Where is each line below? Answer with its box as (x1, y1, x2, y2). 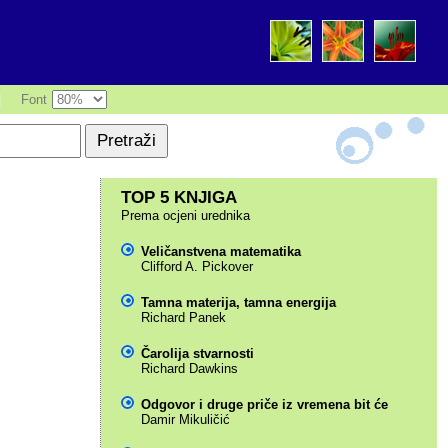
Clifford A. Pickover (140, 259, 253, 274)
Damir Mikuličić (140, 412, 230, 427)
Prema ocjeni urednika (120, 208, 250, 223)
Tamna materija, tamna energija (140, 295, 336, 310)
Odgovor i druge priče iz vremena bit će (140, 397, 388, 412)
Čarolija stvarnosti (140, 346, 254, 361)
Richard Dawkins (140, 361, 238, 376)
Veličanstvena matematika (140, 244, 301, 259)
